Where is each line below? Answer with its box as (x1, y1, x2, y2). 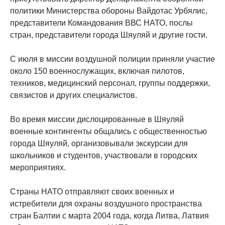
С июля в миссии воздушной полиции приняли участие (10, 54, 215, 63)
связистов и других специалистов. (10, 90, 137, 99)
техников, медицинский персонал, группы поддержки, (10, 78, 210, 87)
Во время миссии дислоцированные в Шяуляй (10, 115, 184, 124)
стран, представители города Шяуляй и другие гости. (10, 30, 207, 39)
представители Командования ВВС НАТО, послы (10, 18, 193, 27)
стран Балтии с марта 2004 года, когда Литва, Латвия (10, 211, 209, 220)
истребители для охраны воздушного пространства (10, 199, 202, 208)
